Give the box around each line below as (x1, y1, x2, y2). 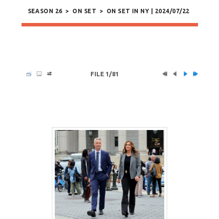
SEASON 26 (27, 8, 63, 15)
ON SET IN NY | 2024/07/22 (106, 8, 190, 15)
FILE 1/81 (90, 70, 119, 78)
